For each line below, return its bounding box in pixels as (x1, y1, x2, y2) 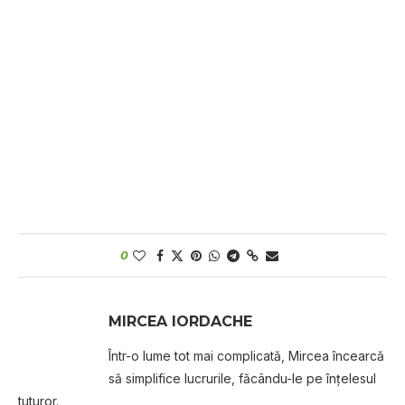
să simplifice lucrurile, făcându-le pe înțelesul (108, 371, 376, 386)
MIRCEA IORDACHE (108, 313, 252, 330)
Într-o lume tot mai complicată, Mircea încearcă (108, 348, 384, 363)
